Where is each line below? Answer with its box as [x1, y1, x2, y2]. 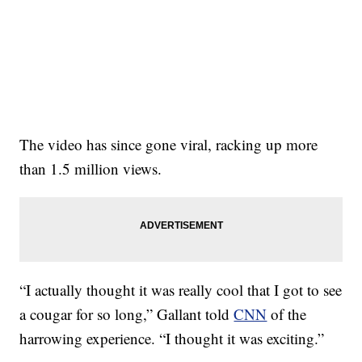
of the [267, 303, 307, 324]
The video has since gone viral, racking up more [19, 133, 318, 154]
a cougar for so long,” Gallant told [19, 303, 234, 324]
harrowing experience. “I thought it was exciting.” [19, 327, 325, 348]
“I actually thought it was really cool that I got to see [19, 279, 343, 300]
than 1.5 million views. [19, 158, 162, 179]
